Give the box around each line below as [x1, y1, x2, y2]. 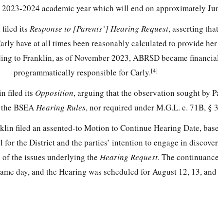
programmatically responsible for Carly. [14, 67, 151, 78]
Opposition [35, 87, 73, 99]
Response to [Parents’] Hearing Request [30, 23, 168, 35]
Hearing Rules [36, 102, 86, 113]
